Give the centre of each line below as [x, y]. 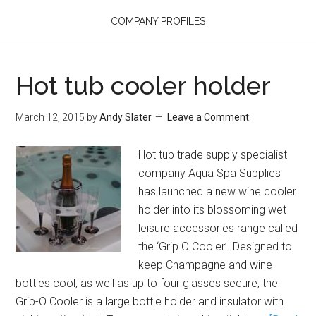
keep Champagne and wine [206, 265]
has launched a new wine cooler [218, 191]
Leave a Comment [208, 117]
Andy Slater [126, 117]
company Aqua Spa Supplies [210, 173]
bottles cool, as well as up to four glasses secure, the [147, 283]
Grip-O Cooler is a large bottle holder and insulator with [150, 301]
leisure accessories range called [218, 228]
